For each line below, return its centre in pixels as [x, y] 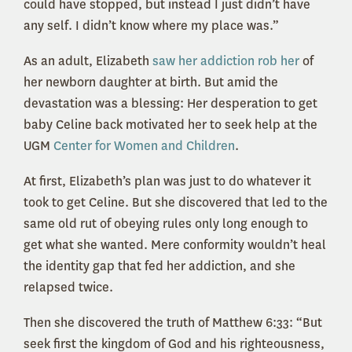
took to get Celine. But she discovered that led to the [176, 203]
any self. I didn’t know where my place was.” [151, 26]
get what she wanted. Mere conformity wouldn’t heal [175, 245]
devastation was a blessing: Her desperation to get [170, 104]
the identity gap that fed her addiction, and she [159, 266]
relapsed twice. [68, 288]
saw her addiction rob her [226, 61]
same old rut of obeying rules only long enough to [166, 224]
